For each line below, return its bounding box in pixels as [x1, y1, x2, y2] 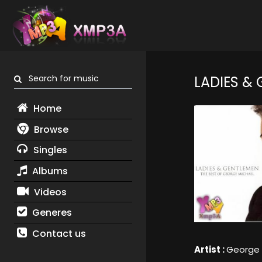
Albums [29, 164, 68, 178]
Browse [31, 122, 68, 136]
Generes [29, 206, 72, 220]
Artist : [194, 243, 226, 256]
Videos [31, 185, 67, 199]
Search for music [22, 73, 99, 85]
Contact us [29, 226, 86, 240]
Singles [30, 143, 67, 157]
